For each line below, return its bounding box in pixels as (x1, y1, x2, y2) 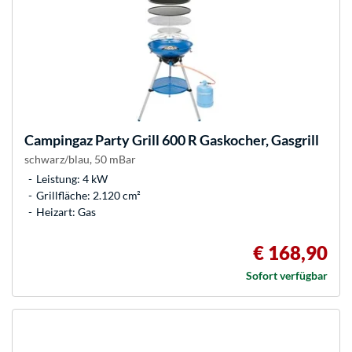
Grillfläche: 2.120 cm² (36, 189, 141, 203)
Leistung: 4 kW (36, 172, 108, 186)
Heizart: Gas (36, 205, 96, 219)
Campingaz (24, 131, 93, 149)
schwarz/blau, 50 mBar (24, 152, 136, 167)
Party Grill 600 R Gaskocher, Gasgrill (93, 131, 319, 149)
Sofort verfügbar (246, 269, 328, 283)
